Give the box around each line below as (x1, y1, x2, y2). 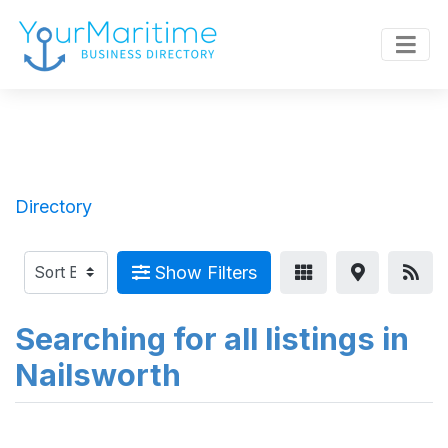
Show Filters (149, 262, 257, 283)
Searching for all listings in (15, 320, 409, 358)
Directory (15, 195, 92, 217)
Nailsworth (15, 356, 181, 394)
